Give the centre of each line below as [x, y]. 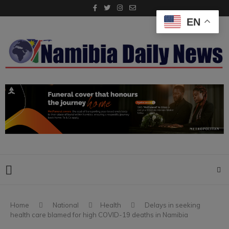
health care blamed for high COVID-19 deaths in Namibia [99, 214]
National [66, 205]
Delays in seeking [173, 205]
